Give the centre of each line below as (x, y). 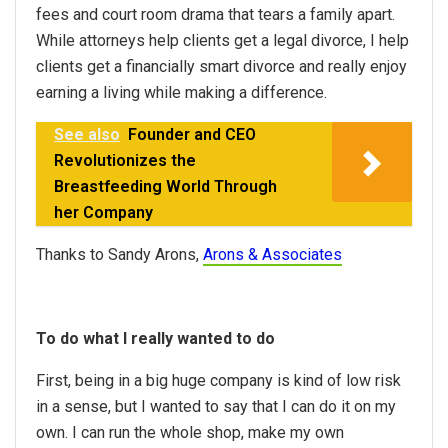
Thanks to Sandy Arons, (119, 255)
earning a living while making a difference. (181, 93)
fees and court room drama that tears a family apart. (215, 15)
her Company (103, 213)
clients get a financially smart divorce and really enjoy (221, 67)
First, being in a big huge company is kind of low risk (218, 381)
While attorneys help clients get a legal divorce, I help (222, 41)
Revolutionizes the (125, 161)
